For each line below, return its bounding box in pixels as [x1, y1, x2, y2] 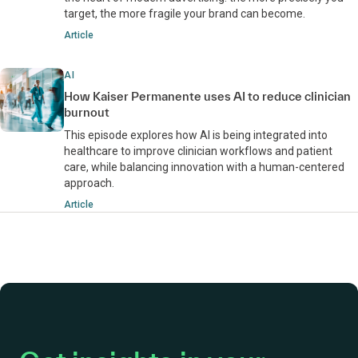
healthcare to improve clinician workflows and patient [64, 145, 332, 157]
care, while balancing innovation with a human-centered [64, 161, 344, 173]
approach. [64, 177, 114, 189]
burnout [64, 105, 109, 119]
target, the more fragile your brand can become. [64, 7, 305, 20]
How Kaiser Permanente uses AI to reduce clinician [64, 89, 351, 103]
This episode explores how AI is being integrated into [64, 129, 328, 141]
